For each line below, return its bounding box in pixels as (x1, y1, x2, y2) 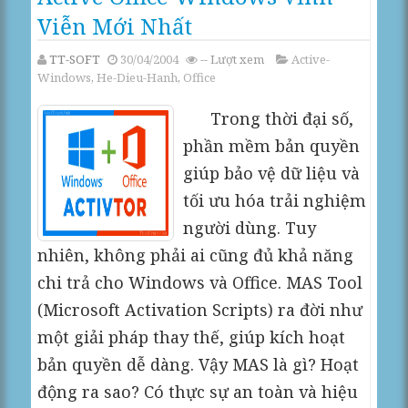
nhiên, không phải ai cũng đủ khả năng (37, 244, 354, 266)
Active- (291, 51, 331, 67)
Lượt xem (208, 51, 265, 67)
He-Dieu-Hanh (97, 69, 178, 86)
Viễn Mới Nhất (37, 11, 193, 41)
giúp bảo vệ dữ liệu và (183, 162, 361, 184)
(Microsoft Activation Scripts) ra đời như (37, 299, 363, 321)
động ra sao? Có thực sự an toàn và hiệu (37, 381, 359, 403)
